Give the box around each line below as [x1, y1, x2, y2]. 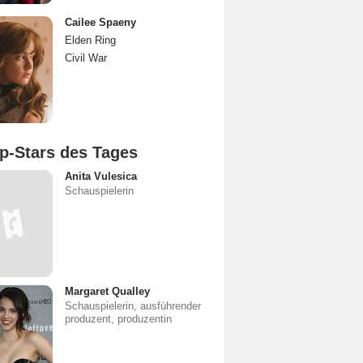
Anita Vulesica [65, 170, 137, 182]
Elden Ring [65, 34, 116, 46]
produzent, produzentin [65, 313, 172, 325]
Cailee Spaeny [65, 16, 136, 28]
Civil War [65, 52, 107, 64]
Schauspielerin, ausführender [65, 300, 201, 312]
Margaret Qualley [65, 285, 150, 297]
